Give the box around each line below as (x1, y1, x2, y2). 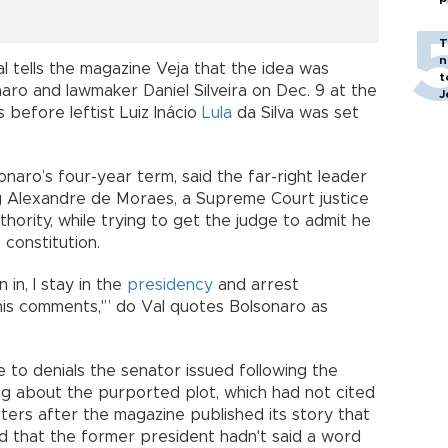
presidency (127, 276, 213, 293)
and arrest (213, 276, 299, 293)
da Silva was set (232, 104, 359, 121)
